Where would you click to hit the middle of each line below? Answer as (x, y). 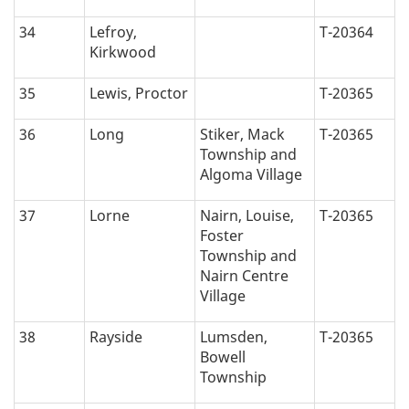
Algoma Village (251, 175)
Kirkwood (123, 52)
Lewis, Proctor (139, 94)
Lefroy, (113, 32)
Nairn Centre (244, 276)
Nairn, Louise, (247, 216)
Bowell (223, 357)
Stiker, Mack (242, 135)
